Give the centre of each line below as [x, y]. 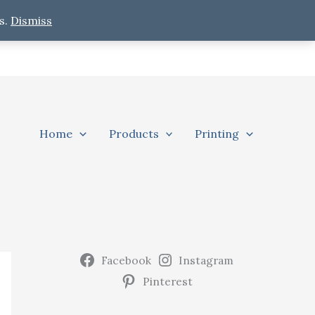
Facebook [126, 260]
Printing [217, 134]
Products [134, 134]
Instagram [206, 260]
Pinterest [167, 281]
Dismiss [31, 20]
